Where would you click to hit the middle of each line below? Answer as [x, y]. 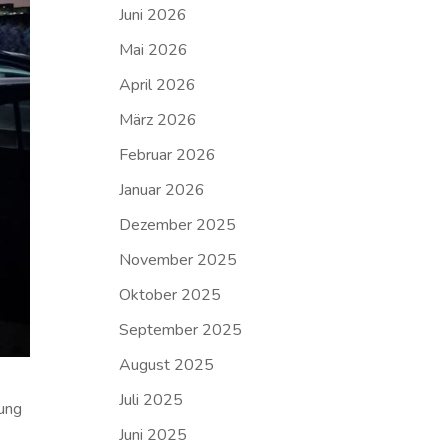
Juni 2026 [153, 15]
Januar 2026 [162, 190]
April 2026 [158, 85]
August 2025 [167, 365]
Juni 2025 [153, 435]
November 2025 [178, 260]
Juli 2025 [151, 400]
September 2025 [181, 330]
